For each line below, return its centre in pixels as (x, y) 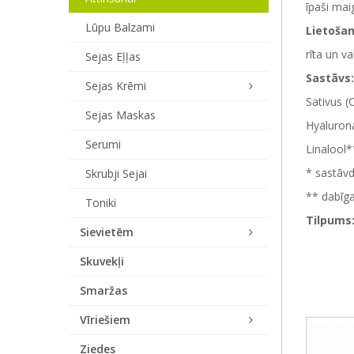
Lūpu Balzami (120, 27)
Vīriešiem (105, 320)
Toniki (101, 203)
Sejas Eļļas (113, 56)
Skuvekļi (102, 261)
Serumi (103, 144)
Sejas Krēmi (116, 86)
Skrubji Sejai (116, 173)
